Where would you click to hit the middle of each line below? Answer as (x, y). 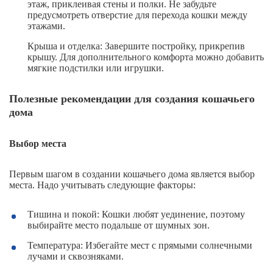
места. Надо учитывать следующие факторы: (102, 185)
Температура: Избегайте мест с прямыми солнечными (140, 246)
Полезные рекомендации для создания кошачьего (132, 99)
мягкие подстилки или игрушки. (96, 68)
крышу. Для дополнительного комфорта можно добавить (146, 57)
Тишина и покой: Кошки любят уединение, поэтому (136, 214)
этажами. (46, 26)
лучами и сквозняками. (76, 257)
